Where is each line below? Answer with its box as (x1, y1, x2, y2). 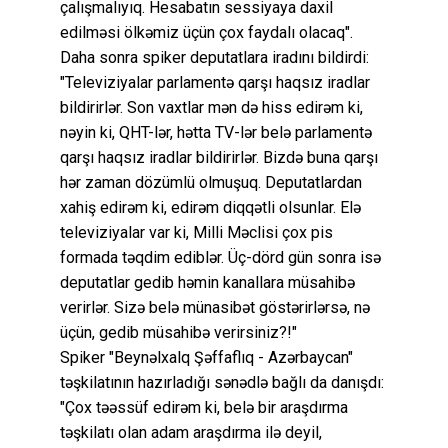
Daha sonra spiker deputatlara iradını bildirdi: (60, 47, 369, 67)
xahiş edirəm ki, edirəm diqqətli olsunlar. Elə (60, 197, 361, 217)
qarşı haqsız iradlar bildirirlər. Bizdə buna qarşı (60, 147, 378, 167)
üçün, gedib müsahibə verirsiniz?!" (60, 322, 297, 342)
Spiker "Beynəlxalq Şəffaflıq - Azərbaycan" (60, 347, 353, 367)
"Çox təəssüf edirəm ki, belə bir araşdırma (60, 397, 348, 417)
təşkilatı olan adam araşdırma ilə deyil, (60, 422, 322, 442)
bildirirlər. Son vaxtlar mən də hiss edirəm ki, (60, 97, 363, 117)
